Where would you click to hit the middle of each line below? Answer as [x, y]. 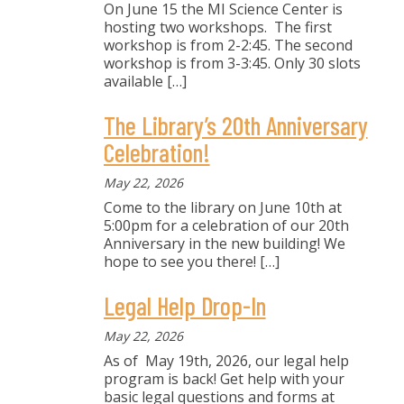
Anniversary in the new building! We [224, 243]
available [135, 81]
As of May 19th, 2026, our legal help [226, 361]
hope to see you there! [179, 262]
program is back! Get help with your [224, 379]
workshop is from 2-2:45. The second [228, 45]
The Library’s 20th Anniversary [235, 125]
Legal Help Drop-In [184, 306]
